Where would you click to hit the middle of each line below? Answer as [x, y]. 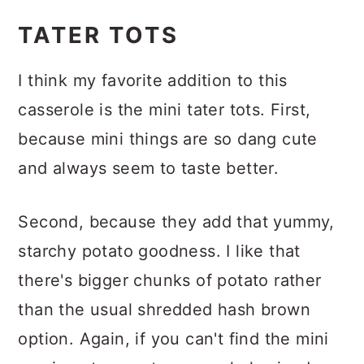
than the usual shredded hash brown [164, 326]
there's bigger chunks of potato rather [170, 297]
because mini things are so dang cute [168, 156]
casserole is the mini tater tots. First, [165, 126]
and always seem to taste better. [149, 185]
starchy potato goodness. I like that [159, 268]
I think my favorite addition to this [153, 97]
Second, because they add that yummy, [176, 238]
